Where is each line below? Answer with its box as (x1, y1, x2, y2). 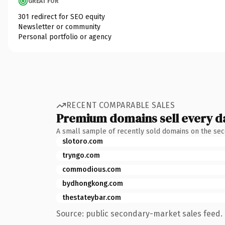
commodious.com (62, 165, 121, 174)
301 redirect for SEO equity (18, 12, 105, 21)
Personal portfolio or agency (18, 32, 111, 41)
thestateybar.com (62, 193, 121, 202)
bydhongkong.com (62, 179, 123, 188)
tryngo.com (62, 151, 100, 160)
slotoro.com (62, 137, 103, 146)
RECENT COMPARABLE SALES (66, 100, 175, 110)
